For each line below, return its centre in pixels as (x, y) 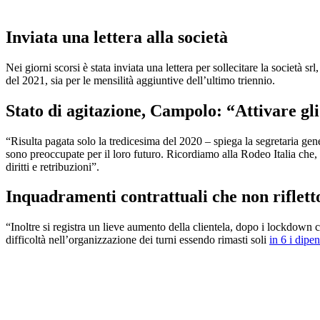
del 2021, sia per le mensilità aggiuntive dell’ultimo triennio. (140, 80)
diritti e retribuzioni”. (52, 166)
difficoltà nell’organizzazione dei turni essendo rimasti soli (137, 240)
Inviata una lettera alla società (117, 37)
